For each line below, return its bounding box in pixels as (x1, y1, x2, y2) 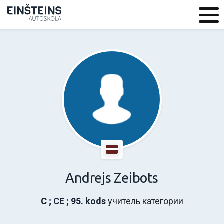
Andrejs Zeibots (65, 170, 158, 185)
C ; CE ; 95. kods (40, 196, 106, 206)
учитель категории (105, 196, 183, 206)
